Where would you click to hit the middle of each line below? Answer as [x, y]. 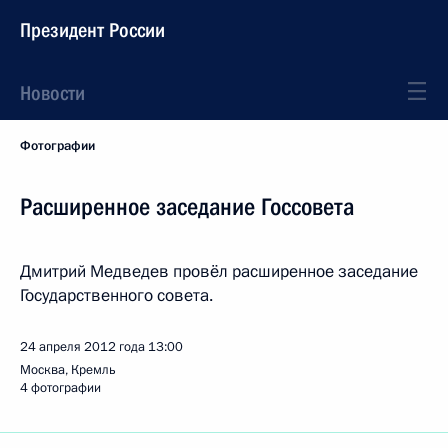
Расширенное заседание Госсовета [187, 207]
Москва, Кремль [68, 370]
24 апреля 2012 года [82, 347]
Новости [52, 93]
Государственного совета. [116, 295]
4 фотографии [60, 388]
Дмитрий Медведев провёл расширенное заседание [219, 271]
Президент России [92, 30]
